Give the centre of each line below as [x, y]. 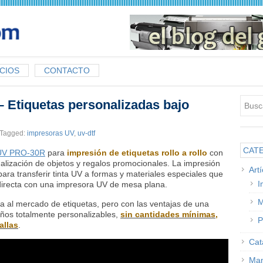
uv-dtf [86, 133]
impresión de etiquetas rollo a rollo [137, 153]
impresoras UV [50, 133]
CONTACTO [67, 70]
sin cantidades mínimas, [169, 214]
